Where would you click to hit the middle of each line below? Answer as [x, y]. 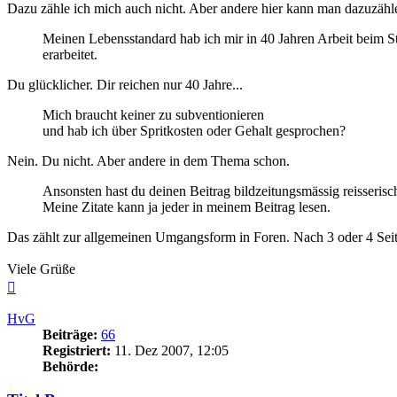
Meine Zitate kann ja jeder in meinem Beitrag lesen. [187, 206]
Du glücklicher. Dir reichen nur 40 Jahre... [125, 84]
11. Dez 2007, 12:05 [170, 350]
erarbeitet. [70, 54]
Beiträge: [70, 334]
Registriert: [77, 350]
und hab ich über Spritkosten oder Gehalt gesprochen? [194, 130]
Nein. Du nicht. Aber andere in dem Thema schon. [148, 160]
